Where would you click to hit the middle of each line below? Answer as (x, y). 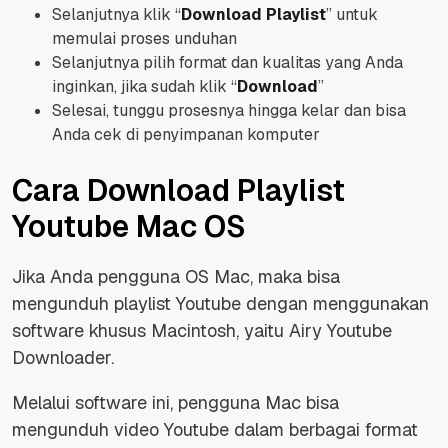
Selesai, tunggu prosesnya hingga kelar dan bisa (229, 110)
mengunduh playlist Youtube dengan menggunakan (220, 303)
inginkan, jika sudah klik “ (144, 86)
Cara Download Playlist (178, 190)
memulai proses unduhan (144, 38)
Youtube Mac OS (129, 226)
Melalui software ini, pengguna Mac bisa (175, 402)
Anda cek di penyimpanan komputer (186, 134)
